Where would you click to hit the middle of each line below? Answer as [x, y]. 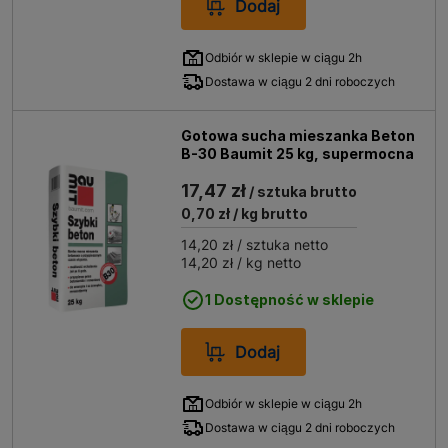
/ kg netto [267, 262]
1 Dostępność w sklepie [290, 299]
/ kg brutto [269, 213]
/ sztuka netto [281, 244]
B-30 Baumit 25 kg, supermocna [298, 153]
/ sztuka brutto [302, 191]
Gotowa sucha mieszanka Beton [298, 135]
